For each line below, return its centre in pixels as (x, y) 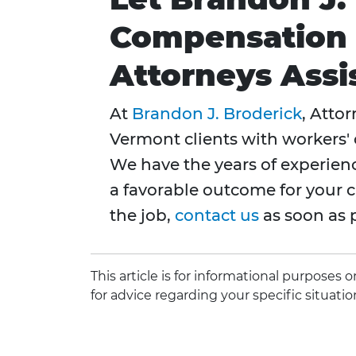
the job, (142, 216)
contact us (217, 216)
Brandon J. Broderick (217, 114)
